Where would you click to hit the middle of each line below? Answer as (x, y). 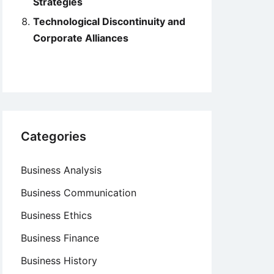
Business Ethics (56, 215)
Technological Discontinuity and (109, 21)
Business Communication (79, 193)
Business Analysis (61, 170)
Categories (54, 136)
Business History (59, 261)
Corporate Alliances (81, 38)
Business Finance (60, 238)
